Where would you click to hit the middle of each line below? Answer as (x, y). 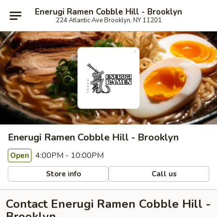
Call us (163, 174)
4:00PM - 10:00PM (69, 155)
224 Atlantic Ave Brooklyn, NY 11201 (108, 20)
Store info (63, 174)
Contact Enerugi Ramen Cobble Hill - (108, 204)
